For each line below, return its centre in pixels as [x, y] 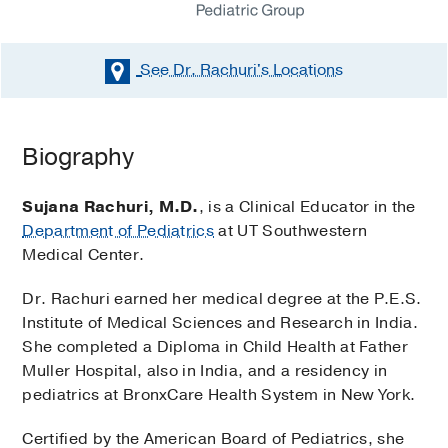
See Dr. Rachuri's [204, 70]
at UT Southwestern [291, 230]
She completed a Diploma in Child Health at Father [215, 346]
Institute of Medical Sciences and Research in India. [220, 322]
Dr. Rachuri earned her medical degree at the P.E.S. [222, 298]
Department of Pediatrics [118, 230]
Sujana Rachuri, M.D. [110, 206]
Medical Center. [83, 254]
